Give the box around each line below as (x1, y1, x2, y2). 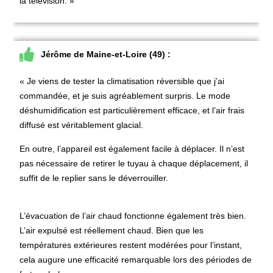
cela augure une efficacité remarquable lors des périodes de (19, 254, 252, 264)
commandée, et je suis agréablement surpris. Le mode (19, 91, 231, 101)
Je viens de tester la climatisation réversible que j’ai (27, 76, 225, 87)
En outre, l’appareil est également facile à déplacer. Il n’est (19, 143, 245, 154)
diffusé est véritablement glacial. (19, 120, 144, 130)
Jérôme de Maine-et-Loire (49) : (41, 49, 171, 60)
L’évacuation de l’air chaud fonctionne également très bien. (19, 210, 247, 221)
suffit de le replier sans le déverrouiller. (19, 172, 169, 183)
